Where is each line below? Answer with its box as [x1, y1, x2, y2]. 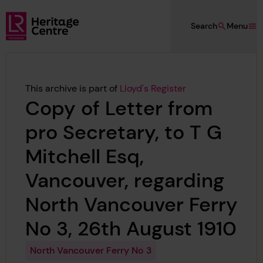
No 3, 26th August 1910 [25, 215, 237, 242]
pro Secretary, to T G [25, 119, 222, 146]
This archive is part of [25, 82, 120, 95]
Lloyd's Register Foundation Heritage [5, 26, 142, 37]
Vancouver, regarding [25, 167, 224, 194]
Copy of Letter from [25, 95, 213, 122]
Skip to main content [14, 12, 104, 25]
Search [190, 20, 217, 31]
